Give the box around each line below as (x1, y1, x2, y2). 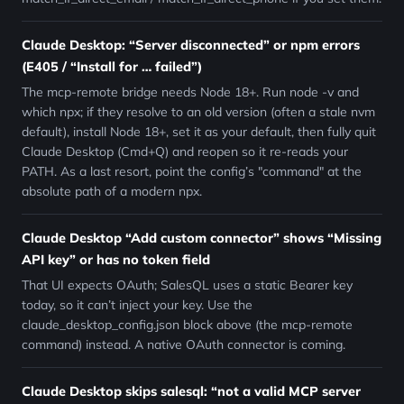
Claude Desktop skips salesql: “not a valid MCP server (22, 382, 361, 399)
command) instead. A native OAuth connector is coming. (22, 336, 345, 353)
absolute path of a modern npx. (22, 183, 202, 199)
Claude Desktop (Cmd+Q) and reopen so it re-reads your (22, 143, 348, 160)
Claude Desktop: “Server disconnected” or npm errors (22, 36, 360, 53)
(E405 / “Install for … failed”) (22, 58, 202, 75)
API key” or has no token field (22, 251, 210, 268)
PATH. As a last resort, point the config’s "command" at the (22, 163, 362, 179)
